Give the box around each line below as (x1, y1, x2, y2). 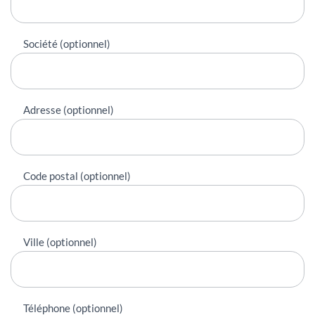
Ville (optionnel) (23, 235, 97, 248)
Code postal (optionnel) (23, 169, 131, 182)
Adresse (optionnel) (23, 103, 114, 116)
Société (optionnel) (23, 37, 110, 50)
